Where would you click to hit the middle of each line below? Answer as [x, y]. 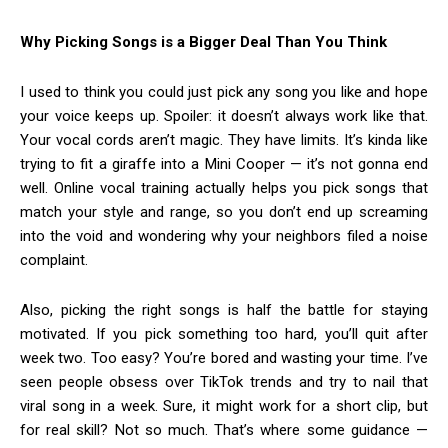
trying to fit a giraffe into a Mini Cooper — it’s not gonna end [224, 164]
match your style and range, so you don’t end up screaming [224, 212]
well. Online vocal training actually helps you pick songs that [224, 188]
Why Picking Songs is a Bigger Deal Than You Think [203, 42]
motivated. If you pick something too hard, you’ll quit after [224, 334]
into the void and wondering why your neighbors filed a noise [224, 236]
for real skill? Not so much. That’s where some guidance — [224, 430]
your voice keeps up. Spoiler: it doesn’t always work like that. [224, 116]
